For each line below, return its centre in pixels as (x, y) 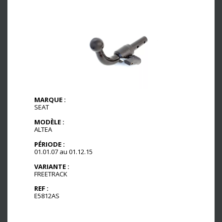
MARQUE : (50, 99)
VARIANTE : (52, 166)
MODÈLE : (49, 122)
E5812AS (47, 196)
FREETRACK (51, 174)
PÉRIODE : (50, 144)
